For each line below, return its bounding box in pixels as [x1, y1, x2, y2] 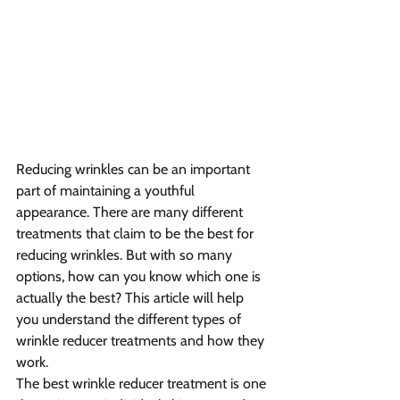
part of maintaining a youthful [16, 182, 198, 200]
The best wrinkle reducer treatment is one [16, 375, 270, 393]
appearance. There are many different [16, 204, 246, 221]
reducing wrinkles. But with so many [16, 246, 236, 264]
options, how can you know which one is [16, 268, 264, 286]
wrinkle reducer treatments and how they [16, 332, 268, 350]
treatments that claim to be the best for [16, 225, 257, 243]
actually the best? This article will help [16, 289, 247, 307]
